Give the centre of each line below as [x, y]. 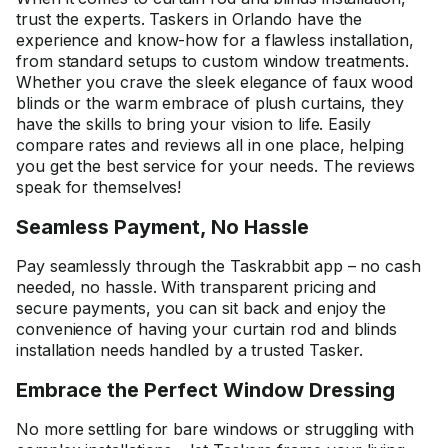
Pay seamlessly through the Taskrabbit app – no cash [218, 266]
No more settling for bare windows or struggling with [215, 429]
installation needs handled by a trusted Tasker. [190, 350]
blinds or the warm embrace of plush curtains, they [210, 103]
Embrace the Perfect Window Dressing [205, 390]
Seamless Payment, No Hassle [162, 227]
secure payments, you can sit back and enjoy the [201, 308]
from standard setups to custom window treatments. [213, 61]
